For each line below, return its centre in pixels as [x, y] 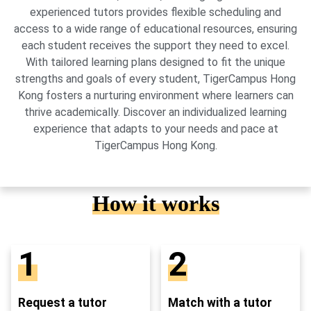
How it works [155, 203]
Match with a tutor [220, 302]
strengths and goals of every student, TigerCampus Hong [155, 79]
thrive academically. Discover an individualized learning [155, 112]
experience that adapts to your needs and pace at [155, 129]
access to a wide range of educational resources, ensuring [155, 29]
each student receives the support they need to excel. [155, 46]
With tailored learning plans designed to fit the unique [155, 62]
